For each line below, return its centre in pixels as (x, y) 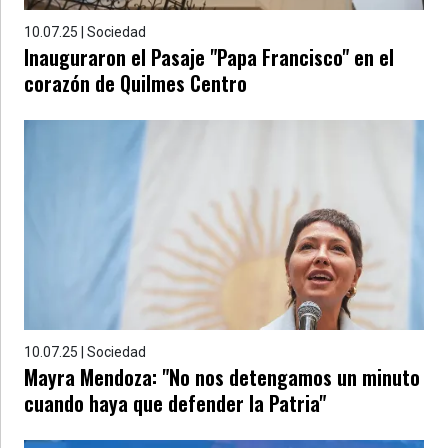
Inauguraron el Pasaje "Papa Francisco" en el (209, 57)
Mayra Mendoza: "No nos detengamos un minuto (222, 377)
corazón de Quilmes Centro (135, 83)
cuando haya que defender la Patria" (175, 403)
